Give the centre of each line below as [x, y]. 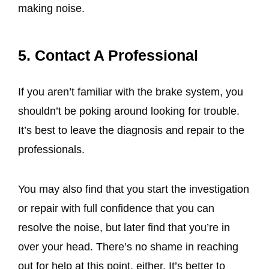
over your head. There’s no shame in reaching [128, 247]
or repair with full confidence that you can [116, 209]
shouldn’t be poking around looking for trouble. [129, 111]
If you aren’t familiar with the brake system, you [131, 92]
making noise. [53, 8]
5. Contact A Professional [108, 56]
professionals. [53, 150]
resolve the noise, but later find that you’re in [124, 228]
